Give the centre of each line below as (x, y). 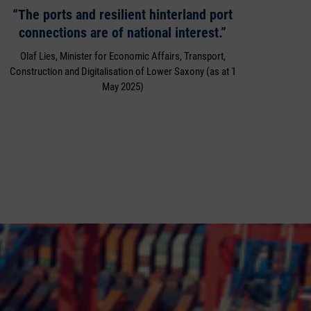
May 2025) (123, 87)
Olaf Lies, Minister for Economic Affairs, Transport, (123, 57)
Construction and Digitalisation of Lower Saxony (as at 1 (123, 72)
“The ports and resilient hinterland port (123, 15)
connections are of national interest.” (123, 33)
